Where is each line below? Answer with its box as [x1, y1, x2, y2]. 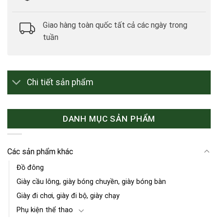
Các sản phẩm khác [7, 147, 73, 157]
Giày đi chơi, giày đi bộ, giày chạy [17, 192, 120, 200]
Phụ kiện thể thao [17, 206, 73, 215]
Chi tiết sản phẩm [27, 77, 94, 88]
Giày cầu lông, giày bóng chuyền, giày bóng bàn [17, 178, 166, 186]
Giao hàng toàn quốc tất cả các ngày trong [43, 20, 187, 30]
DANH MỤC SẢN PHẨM [62, 113, 156, 124]
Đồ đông [17, 163, 44, 172]
